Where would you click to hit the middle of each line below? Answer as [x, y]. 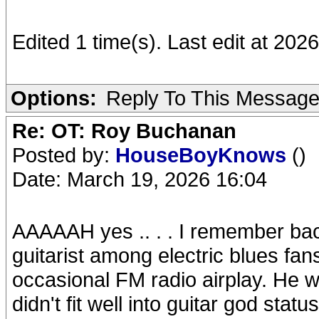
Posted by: [64, 155]
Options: [54, 98]
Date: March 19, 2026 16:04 [140, 179]
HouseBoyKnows [204, 155]
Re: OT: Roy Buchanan [124, 131]
